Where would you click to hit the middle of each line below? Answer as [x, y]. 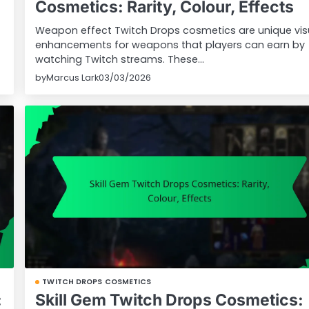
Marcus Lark [73, 78]
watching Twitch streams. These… [120, 60]
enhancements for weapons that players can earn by [170, 45]
